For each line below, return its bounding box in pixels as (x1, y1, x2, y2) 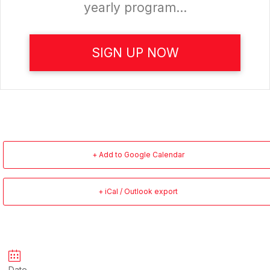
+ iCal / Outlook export (98, 187, 178, 196)
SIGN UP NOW (91, 45, 179, 61)
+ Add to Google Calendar (92, 150, 184, 160)
